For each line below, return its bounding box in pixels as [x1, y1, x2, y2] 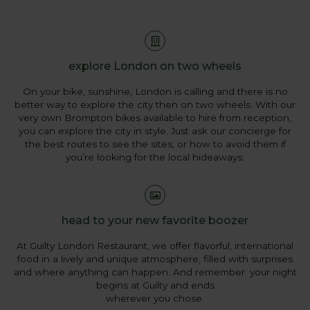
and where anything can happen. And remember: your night [13, 266, 297, 277]
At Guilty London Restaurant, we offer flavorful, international [17, 240, 293, 251]
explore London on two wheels [69, 60, 241, 73]
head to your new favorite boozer [62, 214, 248, 227]
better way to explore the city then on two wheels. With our [15, 99, 295, 110]
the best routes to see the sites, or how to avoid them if [24, 138, 286, 149]
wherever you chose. [106, 293, 204, 304]
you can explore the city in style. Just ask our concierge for [19, 125, 291, 136]
